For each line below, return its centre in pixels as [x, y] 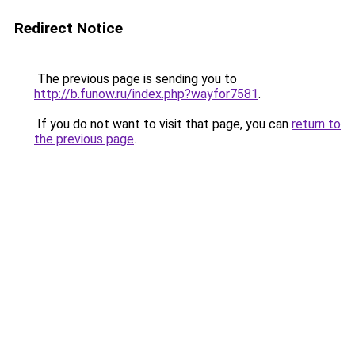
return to [316, 124]
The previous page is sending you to [136, 79]
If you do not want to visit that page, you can [163, 124]
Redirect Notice [69, 28]
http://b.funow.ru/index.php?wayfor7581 [146, 94]
